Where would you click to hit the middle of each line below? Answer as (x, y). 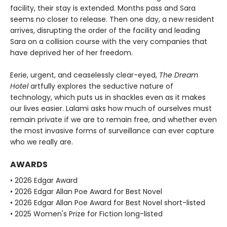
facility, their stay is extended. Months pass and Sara (103, 8)
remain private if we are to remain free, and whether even (113, 120)
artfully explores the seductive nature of (102, 86)
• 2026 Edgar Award (44, 181)
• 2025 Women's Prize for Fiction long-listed (86, 214)
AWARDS (29, 165)
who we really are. (42, 142)
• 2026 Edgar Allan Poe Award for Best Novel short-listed (108, 203)
